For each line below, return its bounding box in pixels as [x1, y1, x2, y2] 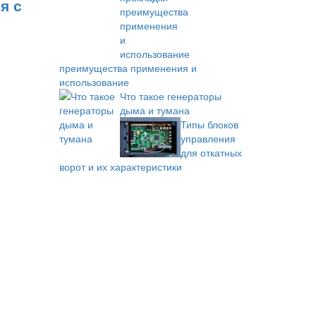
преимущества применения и [59, 61, 197, 75]
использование [59, 75, 129, 89]
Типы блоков [180, 117, 238, 131]
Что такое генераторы [119, 89, 221, 103]
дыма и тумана [119, 103, 190, 117]
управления [180, 131, 236, 145]
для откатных [180, 145, 242, 159]
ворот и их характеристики [59, 159, 182, 174]
